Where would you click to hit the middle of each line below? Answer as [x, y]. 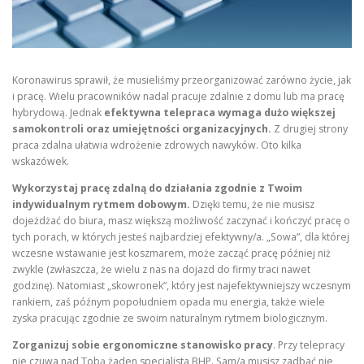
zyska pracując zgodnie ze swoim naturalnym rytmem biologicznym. [170, 318]
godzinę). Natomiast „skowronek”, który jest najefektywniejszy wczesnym [182, 285]
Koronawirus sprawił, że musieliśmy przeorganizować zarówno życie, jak [182, 80]
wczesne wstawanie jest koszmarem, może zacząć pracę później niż [171, 253]
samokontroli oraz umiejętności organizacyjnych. [143, 128]
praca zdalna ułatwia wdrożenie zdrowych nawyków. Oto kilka [157, 145]
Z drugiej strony [311, 128]
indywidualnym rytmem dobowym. [102, 204]
